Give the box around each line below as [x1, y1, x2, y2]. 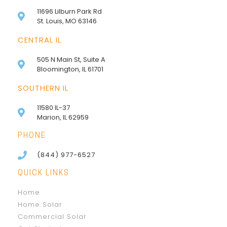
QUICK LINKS [18, 170, 69, 178]
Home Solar [18, 200, 62, 210]
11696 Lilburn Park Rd [36, 7, 102, 17]
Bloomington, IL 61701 [36, 64, 103, 74]
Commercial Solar [18, 212, 87, 222]
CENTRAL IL [18, 34, 61, 46]
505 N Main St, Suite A [36, 55, 105, 65]
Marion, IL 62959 [36, 112, 89, 123]
